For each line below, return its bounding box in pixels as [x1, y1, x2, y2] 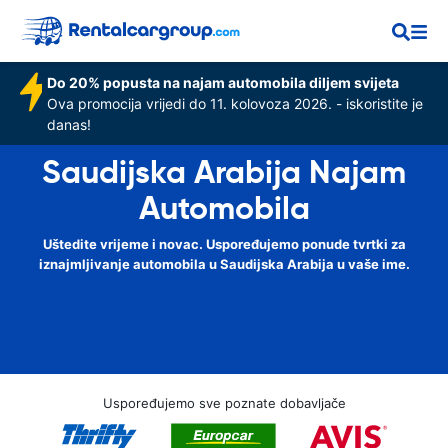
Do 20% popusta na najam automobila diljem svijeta [46, 74, 399, 91]
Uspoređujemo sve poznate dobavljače [102, 395, 346, 411]
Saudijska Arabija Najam [42, 152, 406, 192]
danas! [46, 116, 91, 133]
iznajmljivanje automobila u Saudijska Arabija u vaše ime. [38, 256, 410, 272]
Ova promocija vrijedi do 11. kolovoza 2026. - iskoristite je [46, 95, 423, 112]
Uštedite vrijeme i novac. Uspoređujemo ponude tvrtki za [42, 236, 406, 252]
